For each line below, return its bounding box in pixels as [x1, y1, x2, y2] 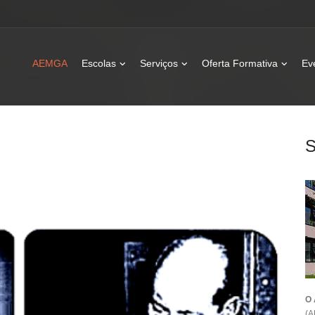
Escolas [82, 58, 116, 69]
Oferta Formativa [202, 58, 278, 69]
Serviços [140, 58, 178, 69]
